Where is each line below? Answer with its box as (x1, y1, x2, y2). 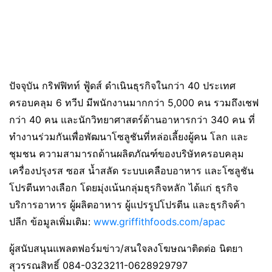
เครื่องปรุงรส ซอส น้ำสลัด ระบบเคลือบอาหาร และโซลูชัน (9, 164, 254, 177)
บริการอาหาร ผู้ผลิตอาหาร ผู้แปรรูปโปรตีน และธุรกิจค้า (9, 198, 245, 211)
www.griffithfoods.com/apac (93, 215, 225, 228)
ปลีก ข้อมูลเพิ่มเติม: (9, 215, 93, 228)
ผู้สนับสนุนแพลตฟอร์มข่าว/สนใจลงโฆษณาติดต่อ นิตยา (9, 242, 243, 254)
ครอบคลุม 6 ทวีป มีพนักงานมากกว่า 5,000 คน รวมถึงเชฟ (9, 96, 259, 109)
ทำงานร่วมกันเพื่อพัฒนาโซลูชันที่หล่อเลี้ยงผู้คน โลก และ (9, 130, 248, 143)
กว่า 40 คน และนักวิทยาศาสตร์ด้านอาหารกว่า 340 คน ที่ (9, 113, 255, 126)
